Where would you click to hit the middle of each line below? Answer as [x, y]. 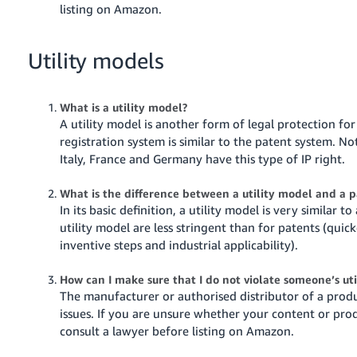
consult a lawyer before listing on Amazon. [177, 330]
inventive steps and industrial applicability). [179, 244]
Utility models [96, 60]
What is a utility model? [124, 107]
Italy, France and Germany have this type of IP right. [203, 158]
